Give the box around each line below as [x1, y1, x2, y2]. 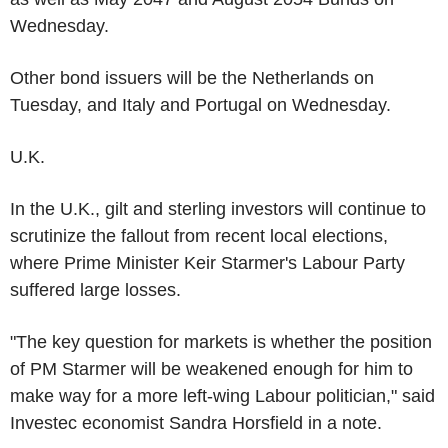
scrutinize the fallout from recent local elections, [10, 225, 388, 246]
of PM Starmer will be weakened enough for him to [10, 358, 413, 379]
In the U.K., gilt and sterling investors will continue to [10, 198, 426, 219]
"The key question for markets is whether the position [10, 331, 432, 352]
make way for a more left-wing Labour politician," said [10, 385, 435, 406]
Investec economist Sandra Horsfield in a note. [10, 412, 382, 433]
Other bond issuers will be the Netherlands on [10, 67, 374, 88]
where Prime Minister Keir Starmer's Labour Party [10, 252, 405, 273]
